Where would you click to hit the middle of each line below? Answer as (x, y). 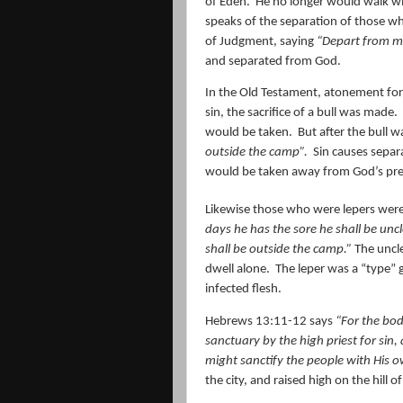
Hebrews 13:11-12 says (270, 321)
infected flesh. (243, 290)
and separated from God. (273, 61)
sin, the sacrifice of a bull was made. (301, 113)
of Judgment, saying (261, 41)
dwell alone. (237, 270)
